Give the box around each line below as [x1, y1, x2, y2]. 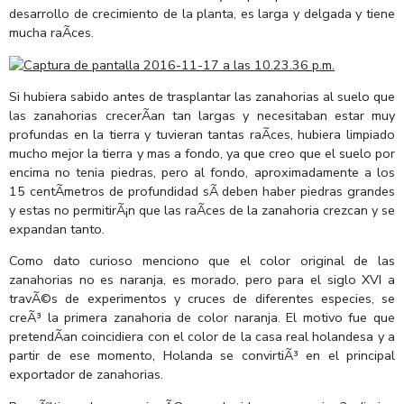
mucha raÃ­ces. [9, 23, 94, 42]
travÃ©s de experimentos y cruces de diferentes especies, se [9, 289, 395, 308]
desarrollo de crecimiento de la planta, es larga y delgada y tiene [9, 5, 395, 23]
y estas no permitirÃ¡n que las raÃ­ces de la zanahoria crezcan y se [9, 200, 395, 219]
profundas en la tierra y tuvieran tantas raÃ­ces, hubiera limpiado [9, 124, 395, 143]
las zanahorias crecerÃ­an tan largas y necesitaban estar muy [9, 106, 395, 124]
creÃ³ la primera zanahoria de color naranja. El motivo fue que [9, 308, 395, 327]
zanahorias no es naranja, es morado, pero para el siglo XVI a [9, 271, 395, 289]
